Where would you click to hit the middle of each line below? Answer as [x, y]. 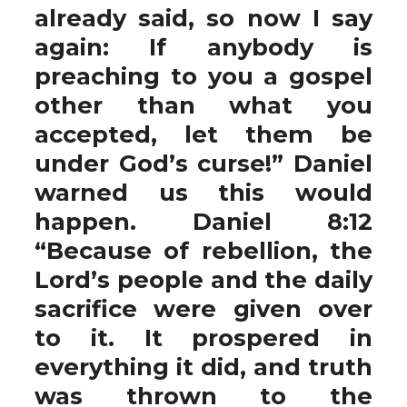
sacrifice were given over [203, 308]
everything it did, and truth [203, 367]
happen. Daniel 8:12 [203, 221]
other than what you [203, 105]
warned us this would [203, 192]
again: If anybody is [203, 47]
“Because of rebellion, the [203, 250]
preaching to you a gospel [203, 76]
